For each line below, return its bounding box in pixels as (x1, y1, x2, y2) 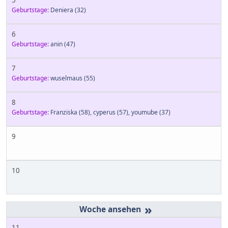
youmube (131, 108, 158, 117)
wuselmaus (50, 74, 82, 83)
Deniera (50, 6, 73, 15)
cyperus (93, 108, 116, 117)
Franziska (50, 108, 77, 117)
